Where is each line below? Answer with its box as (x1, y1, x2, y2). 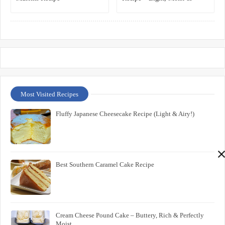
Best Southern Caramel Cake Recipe (56, 160, 154, 168)
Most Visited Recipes (21, 90, 78, 98)
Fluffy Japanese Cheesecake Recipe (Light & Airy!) (56, 109, 194, 118)
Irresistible (122, 5, 152, 13)
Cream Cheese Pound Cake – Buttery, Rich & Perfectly (56, 211, 204, 219)
